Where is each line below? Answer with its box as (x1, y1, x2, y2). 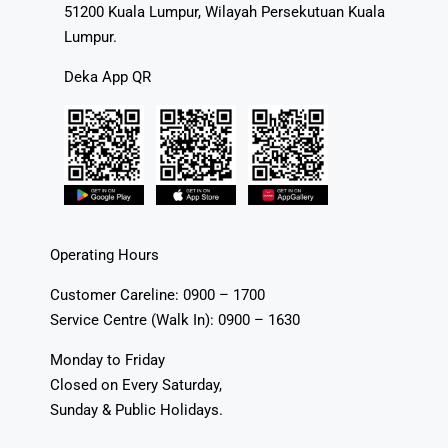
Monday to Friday (50, 350, 165, 369)
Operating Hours (50, 245, 159, 264)
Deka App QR (64, 67, 151, 86)
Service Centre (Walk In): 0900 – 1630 (50, 310, 300, 329)
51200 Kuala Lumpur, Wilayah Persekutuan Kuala (64, 2, 385, 21)
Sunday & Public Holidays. (50, 400, 223, 419)
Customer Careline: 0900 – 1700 (50, 285, 265, 304)
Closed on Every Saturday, (50, 375, 222, 394)
